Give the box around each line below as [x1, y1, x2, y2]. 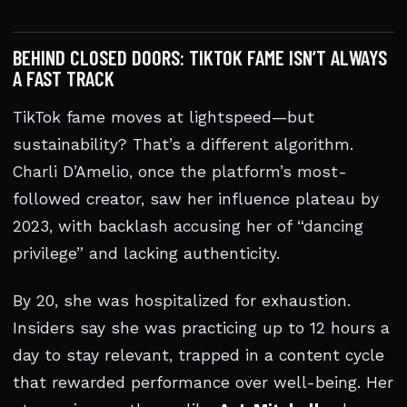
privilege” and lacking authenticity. [13, 244, 280, 263]
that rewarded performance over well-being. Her [13, 373, 393, 392]
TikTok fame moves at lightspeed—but [13, 108, 314, 126]
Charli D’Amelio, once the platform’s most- [13, 163, 347, 181]
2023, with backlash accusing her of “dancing [13, 217, 363, 235]
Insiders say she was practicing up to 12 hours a [13, 319, 390, 337]
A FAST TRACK [13, 65, 114, 91]
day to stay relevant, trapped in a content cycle [13, 346, 384, 364]
